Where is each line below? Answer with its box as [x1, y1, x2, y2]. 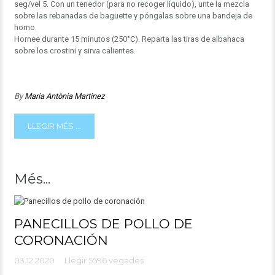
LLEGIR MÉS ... [27, 121, 81, 131]
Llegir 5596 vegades [64, 256, 144, 266]
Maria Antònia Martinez [24, 91, 104, 101]
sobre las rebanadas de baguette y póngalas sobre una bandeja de [14, 11, 252, 21]
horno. [14, 23, 37, 33]
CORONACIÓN [14, 232, 108, 248]
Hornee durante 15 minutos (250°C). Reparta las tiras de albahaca [14, 34, 244, 44]
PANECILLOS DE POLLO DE [14, 215, 193, 231]
